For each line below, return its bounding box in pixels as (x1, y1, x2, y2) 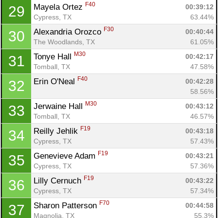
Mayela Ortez (34, 2, 85, 12)
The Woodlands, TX (34, 37, 95, 46)
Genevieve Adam (34, 151, 98, 161)
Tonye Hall (34, 52, 74, 61)
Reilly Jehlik (34, 126, 80, 136)
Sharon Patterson (34, 200, 99, 210)
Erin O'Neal (34, 76, 77, 86)
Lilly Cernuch (34, 176, 84, 185)
